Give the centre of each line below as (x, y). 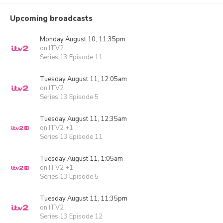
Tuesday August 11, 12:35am (83, 119)
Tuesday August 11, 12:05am (83, 79)
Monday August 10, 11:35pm (83, 39)
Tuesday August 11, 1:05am (81, 159)
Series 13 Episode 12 (71, 217)
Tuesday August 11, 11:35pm (84, 199)
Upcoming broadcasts (51, 18)
